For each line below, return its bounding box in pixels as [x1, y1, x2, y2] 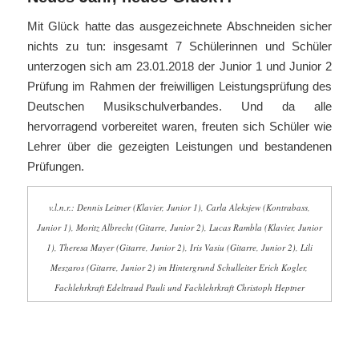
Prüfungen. [26, 159, 84, 173]
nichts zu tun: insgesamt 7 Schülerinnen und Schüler [26, 38, 333, 53]
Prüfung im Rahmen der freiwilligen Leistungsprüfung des [26, 79, 333, 93]
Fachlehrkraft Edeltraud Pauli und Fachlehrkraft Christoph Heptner [54, 281, 305, 294]
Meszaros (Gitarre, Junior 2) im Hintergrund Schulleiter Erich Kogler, [50, 261, 309, 274]
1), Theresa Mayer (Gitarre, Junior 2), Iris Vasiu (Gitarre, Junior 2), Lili [46, 241, 313, 254]
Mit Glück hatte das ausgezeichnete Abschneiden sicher [26, 18, 333, 33]
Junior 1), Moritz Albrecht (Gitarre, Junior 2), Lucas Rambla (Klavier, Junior [36, 221, 322, 234]
